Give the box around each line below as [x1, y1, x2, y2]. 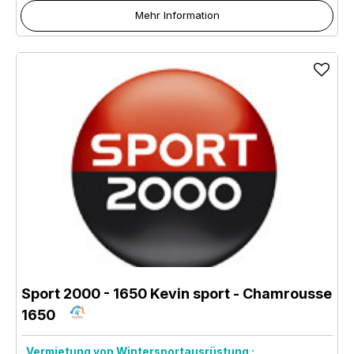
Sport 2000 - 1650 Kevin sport [21, 284, 230, 302]
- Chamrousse [230, 284, 332, 302]
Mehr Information [134, 8, 220, 21]
